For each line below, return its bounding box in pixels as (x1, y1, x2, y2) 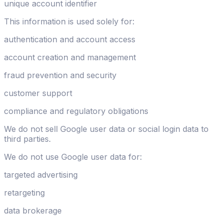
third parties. (4, 134, 51, 144)
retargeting (4, 188, 45, 198)
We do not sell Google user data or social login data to (4, 124, 209, 134)
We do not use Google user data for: (4, 152, 142, 162)
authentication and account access (4, 34, 135, 45)
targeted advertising (4, 170, 78, 180)
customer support (4, 88, 72, 99)
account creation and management (4, 52, 136, 63)
